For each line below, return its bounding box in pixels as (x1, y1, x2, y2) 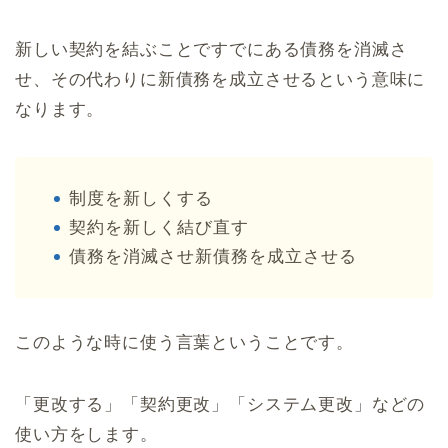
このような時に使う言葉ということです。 (15, 333, 354, 353)
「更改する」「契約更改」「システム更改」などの (15, 395, 426, 415)
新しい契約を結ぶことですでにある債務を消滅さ (15, 40, 408, 60)
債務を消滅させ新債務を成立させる (69, 247, 357, 267)
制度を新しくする (69, 189, 213, 209)
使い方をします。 (15, 425, 158, 445)
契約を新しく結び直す (69, 218, 249, 238)
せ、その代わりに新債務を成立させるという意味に (15, 70, 426, 90)
